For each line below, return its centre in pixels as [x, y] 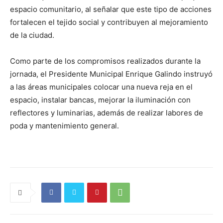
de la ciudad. [32, 35]
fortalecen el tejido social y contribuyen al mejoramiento [109, 22]
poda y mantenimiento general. [64, 125]
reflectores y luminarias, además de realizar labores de [107, 112]
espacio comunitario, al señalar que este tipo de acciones [111, 9]
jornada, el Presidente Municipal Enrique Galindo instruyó [111, 74]
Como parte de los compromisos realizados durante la [105, 61]
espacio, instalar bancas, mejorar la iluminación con [100, 100]
